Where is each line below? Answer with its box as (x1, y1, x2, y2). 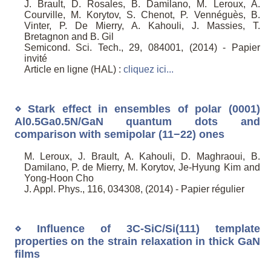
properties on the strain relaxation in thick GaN (14, 235, 260, 247)
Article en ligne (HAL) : (24, 64, 123, 75)
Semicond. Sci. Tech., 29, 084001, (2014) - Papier (24, 42, 260, 53)
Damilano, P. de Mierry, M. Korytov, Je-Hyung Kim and (24, 162, 260, 173)
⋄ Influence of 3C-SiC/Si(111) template (14, 222, 260, 235)
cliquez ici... (123, 64, 174, 75)
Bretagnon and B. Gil (24, 31, 114, 42)
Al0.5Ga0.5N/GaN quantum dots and (14, 115, 260, 128)
